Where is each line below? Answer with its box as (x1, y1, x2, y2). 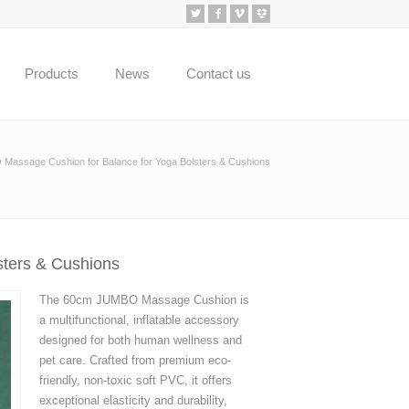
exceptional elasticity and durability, (38, 393, 227, 407)
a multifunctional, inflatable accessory (38, 313, 239, 327)
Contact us (186, 66, 251, 81)
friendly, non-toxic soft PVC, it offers (38, 373, 232, 387)
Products (25, 66, 79, 81)
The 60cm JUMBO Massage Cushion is (38, 293, 249, 307)
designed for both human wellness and (38, 333, 242, 347)
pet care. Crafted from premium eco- (38, 353, 231, 367)
